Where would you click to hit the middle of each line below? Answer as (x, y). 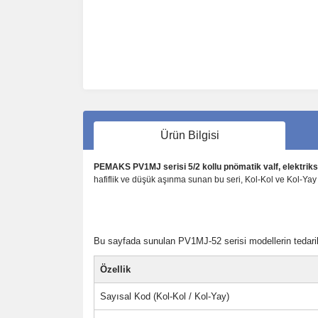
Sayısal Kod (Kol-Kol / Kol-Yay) (165, 296)
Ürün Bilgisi (190, 135)
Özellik (115, 269)
